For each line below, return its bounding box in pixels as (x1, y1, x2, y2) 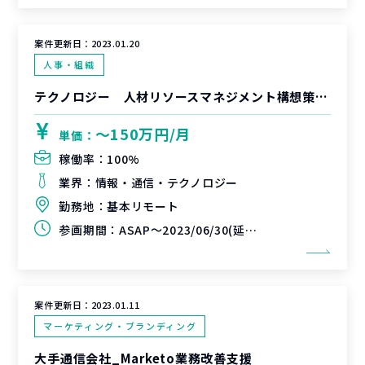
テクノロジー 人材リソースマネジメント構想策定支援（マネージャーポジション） (314, 88, 328, 105)
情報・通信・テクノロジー (95, 174, 238, 191)
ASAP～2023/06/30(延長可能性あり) (118, 222, 245, 238)
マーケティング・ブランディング (43, 319, 197, 332)
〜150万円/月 (95, 123, 191, 144)
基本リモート (107, 198, 179, 214)
